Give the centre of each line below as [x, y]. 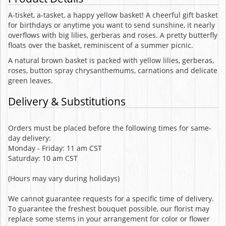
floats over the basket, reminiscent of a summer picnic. [101, 45]
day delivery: [30, 138]
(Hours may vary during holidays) [64, 178]
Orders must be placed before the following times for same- [110, 128]
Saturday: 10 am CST [43, 158]
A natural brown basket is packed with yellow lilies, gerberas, [111, 60]
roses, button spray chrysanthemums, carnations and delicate [113, 70]
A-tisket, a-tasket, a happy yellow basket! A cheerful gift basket [113, 15]
